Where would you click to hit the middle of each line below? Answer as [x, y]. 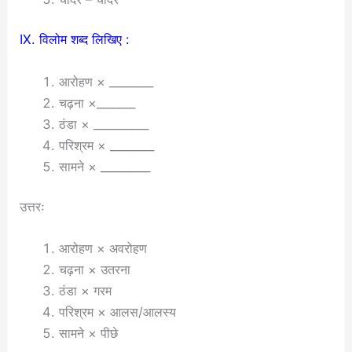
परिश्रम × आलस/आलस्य [117, 312]
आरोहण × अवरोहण [103, 249]
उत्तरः [33, 207]
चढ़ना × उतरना [94, 270]
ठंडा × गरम [85, 291]
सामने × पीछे [88, 334]
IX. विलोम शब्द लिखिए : [75, 40]
